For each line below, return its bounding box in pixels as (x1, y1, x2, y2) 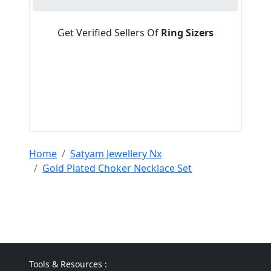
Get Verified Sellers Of (57, 26, 161, 40)
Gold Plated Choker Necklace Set (42, 162, 192, 175)
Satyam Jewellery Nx (70, 147, 162, 161)
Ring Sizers (161, 26, 214, 40)
